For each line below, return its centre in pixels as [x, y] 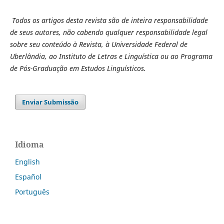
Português [32, 192]
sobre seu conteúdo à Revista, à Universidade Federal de [98, 44]
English [27, 162]
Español [28, 177]
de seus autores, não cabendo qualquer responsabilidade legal [108, 32]
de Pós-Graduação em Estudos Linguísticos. [78, 68]
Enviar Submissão [50, 102]
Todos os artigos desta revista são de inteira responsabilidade [110, 20]
